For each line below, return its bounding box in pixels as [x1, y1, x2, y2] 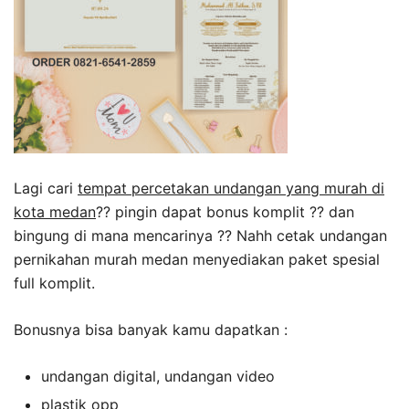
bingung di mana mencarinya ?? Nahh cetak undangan [14, 226, 387, 246]
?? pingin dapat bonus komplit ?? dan [96, 203, 354, 222]
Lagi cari [14, 179, 78, 198]
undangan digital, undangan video [41, 367, 275, 386]
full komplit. [14, 274, 95, 293]
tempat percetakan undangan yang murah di [78, 179, 384, 198]
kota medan [14, 203, 96, 222]
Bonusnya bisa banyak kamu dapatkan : [14, 320, 288, 340]
